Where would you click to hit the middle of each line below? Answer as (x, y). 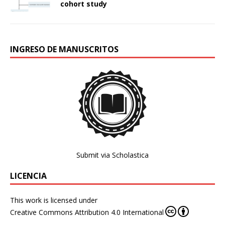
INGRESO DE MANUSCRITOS (64, 49)
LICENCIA (28, 176)
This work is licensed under (54, 200)
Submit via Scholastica (113, 155)
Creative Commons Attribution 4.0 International (87, 212)
